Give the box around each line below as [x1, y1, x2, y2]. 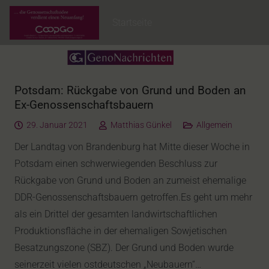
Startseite [112, 16, 153, 28]
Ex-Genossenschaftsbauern [14, 98, 154, 112]
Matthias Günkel [110, 120, 172, 130]
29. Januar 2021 [26, 120, 88, 130]
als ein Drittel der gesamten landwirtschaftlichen [14, 208, 217, 220]
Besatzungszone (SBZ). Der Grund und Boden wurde [14, 242, 234, 253]
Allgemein [196, 120, 232, 130]
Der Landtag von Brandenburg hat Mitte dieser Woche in [14, 141, 250, 153]
